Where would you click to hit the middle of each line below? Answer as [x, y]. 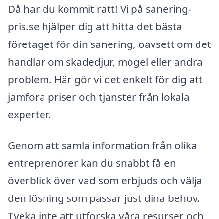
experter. [30, 114]
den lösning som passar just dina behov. [104, 198]
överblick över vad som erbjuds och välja [105, 181]
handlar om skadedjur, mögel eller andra [105, 61]
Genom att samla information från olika [102, 145]
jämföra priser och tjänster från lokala [99, 97]
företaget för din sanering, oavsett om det [109, 44]
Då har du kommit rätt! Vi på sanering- [100, 9]
